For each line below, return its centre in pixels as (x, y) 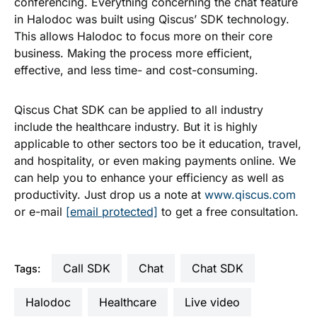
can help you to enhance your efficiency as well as (149, 178)
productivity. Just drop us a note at (109, 195)
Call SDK (91, 269)
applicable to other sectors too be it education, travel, (158, 144)
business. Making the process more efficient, (133, 53)
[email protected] (112, 212)
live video (215, 302)
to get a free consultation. (228, 212)
